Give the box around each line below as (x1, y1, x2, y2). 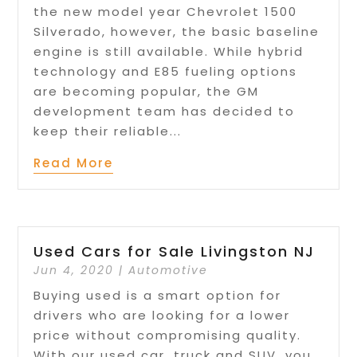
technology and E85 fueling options (33, 62, 298, 80)
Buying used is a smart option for (33, 286, 282, 304)
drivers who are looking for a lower (33, 306, 291, 324)
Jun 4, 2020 (33, 261, 115, 278)
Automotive (128, 261, 209, 278)
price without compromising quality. (33, 326, 302, 343)
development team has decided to (33, 102, 296, 120)
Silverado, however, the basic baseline (33, 22, 320, 40)
